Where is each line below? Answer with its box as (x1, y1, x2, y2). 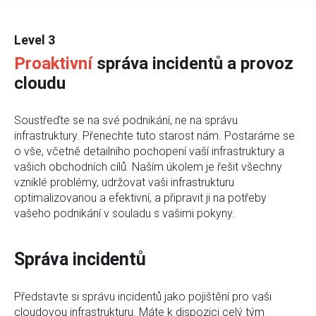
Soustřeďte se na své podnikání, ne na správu (14, 113, 238, 127)
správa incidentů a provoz (92, 53, 293, 73)
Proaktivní (14, 53, 92, 73)
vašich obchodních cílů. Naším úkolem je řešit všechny (14, 159, 282, 174)
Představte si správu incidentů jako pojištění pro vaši (14, 289, 272, 303)
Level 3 (14, 32, 55, 47)
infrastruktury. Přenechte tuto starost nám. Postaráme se (14, 128, 295, 142)
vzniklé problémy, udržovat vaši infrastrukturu (14, 175, 234, 189)
